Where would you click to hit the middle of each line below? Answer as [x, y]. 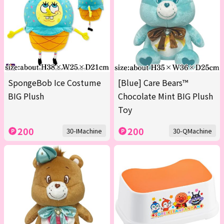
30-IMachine [84, 131]
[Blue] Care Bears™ [153, 83]
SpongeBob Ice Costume [54, 83]
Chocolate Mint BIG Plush [165, 96]
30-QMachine [192, 131]
